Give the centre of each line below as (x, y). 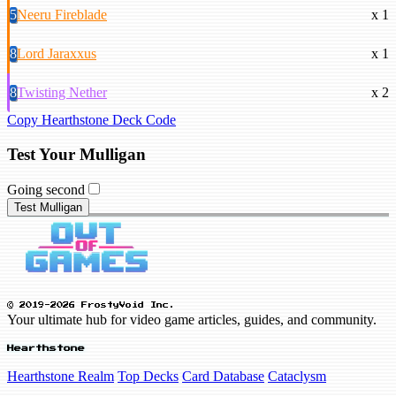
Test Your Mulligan (76, 154)
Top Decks (148, 376)
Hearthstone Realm (61, 376)
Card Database (223, 376)
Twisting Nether (62, 92)
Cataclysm (297, 376)
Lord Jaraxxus (57, 53)
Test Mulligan (48, 208)
